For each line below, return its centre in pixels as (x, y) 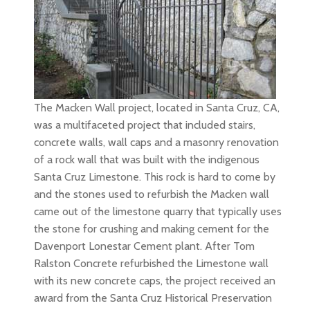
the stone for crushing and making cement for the (152, 229)
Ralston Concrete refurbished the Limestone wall (151, 263)
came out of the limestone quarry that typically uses (158, 211)
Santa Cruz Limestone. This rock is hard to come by (155, 177)
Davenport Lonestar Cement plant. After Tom (144, 246)
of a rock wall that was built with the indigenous (147, 159)
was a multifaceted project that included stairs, (145, 125)
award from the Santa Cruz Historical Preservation (153, 298)
